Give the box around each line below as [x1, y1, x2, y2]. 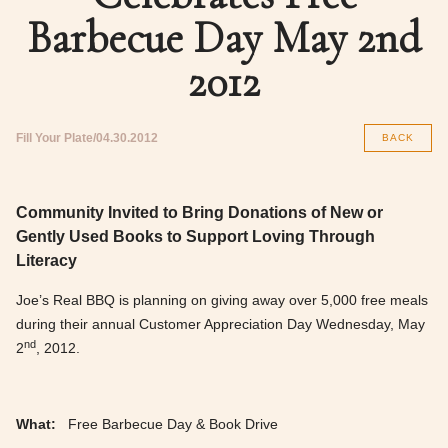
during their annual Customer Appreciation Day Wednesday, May [16, 316, 425, 333]
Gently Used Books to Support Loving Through [16, 227, 375, 245]
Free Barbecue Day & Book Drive [64, 416, 278, 433]
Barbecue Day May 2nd [27, 11, 421, 65]
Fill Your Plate [16, 131, 93, 145]
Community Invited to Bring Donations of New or [16, 203, 383, 221]
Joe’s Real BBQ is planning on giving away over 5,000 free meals [16, 292, 428, 309]
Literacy [16, 251, 77, 269]
